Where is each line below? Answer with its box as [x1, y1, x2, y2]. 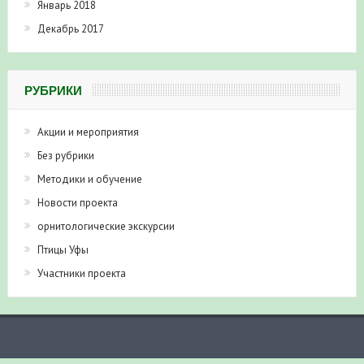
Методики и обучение [37, 171, 142, 186]
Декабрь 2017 [37, 21, 104, 36]
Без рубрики [37, 148, 94, 162]
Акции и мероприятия [37, 124, 139, 139]
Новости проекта [37, 195, 118, 210]
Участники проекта [37, 266, 126, 280]
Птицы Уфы [37, 242, 89, 257]
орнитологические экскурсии [37, 219, 175, 233]
